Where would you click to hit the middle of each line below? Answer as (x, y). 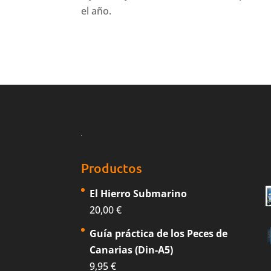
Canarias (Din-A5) (132, 250)
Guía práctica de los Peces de (159, 233)
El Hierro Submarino (139, 193)
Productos (112, 168)
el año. (96, 11)
